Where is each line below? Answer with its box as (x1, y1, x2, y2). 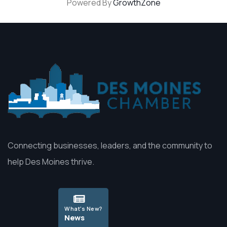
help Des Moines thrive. (8, 156, 94, 167)
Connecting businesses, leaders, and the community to (8, 140, 212, 151)
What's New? (64, 205, 102, 212)
